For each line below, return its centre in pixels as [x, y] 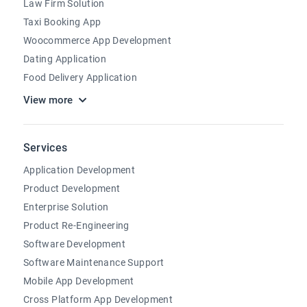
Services [45, 148]
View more [48, 100]
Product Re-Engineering [76, 225]
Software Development [74, 244]
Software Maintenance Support [94, 262]
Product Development [72, 188]
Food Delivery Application [80, 77]
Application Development [79, 170]
